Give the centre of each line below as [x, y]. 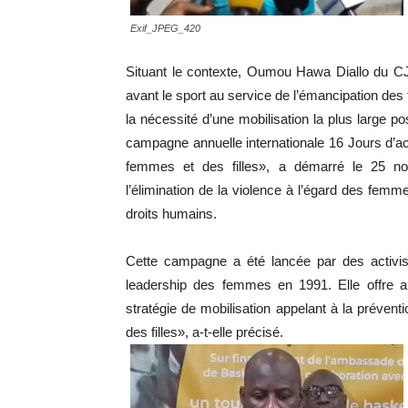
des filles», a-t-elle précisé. [204, 332]
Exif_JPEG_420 [165, 28]
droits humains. [171, 214]
